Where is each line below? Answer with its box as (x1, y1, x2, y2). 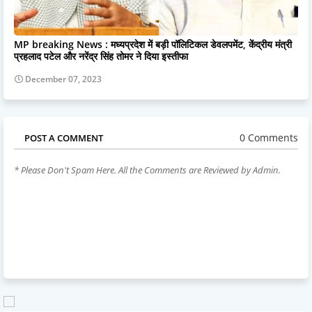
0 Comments (240, 131, 298, 145)
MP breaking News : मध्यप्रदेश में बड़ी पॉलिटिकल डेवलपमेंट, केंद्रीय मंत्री (14, 37, 292, 51)
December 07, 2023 (25, 72, 102, 85)
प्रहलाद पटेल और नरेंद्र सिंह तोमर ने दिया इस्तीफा (14, 49, 188, 63)
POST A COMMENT (24, 131, 103, 144)
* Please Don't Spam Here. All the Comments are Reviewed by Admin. (14, 163, 281, 176)
